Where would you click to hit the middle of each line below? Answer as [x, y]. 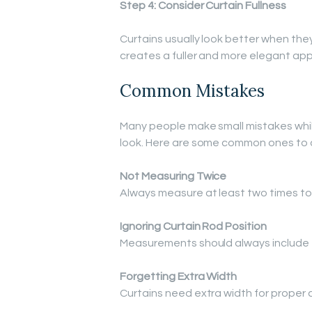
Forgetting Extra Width [179, 277]
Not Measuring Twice [173, 177]
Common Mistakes [192, 91]
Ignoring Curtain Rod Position [194, 227]
